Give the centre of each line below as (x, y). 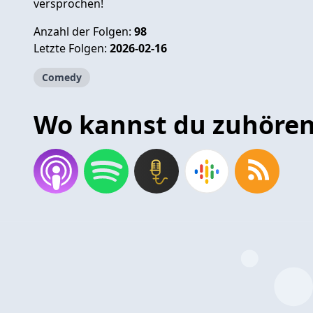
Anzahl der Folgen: (84, 31)
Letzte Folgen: (72, 48)
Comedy (62, 77)
